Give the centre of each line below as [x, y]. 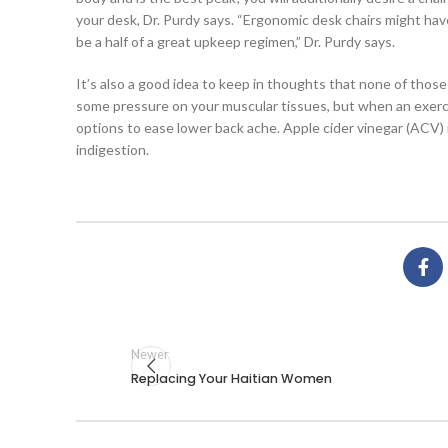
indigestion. [112, 150]
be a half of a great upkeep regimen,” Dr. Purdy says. [235, 42]
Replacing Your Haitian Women [231, 378]
